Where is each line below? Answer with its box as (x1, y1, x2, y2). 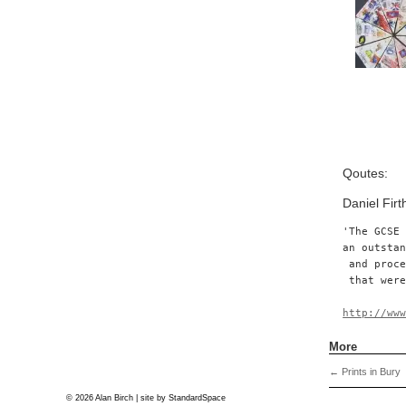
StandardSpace (169, 392, 226, 402)
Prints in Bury (339, 366, 401, 378)
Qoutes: (343, 167, 389, 180)
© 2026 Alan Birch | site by (66, 392, 169, 402)
